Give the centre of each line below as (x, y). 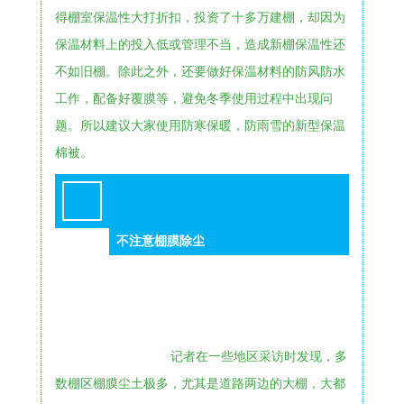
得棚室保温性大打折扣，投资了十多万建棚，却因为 (200, 17)
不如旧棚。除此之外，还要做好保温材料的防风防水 (200, 71)
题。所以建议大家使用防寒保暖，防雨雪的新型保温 (200, 125)
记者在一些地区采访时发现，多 (258, 356)
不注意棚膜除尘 (160, 241)
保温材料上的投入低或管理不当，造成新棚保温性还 (200, 44)
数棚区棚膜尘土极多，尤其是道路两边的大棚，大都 (200, 383)
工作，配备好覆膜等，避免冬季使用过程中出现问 (193, 98)
